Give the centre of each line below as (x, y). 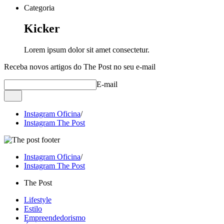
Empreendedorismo (55, 218)
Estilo (33, 209)
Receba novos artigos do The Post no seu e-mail (80, 67)
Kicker (42, 29)
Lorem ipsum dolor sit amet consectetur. (87, 50)
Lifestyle (38, 200)
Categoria (39, 7)
